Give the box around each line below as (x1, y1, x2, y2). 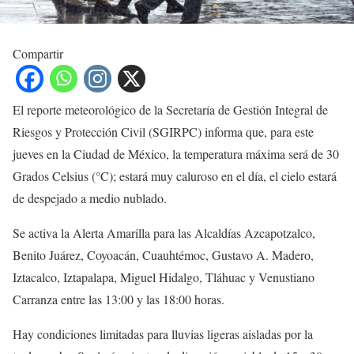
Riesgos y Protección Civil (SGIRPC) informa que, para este (13, 123, 314, 140)
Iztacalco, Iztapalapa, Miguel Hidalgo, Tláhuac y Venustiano (13, 269, 314, 285)
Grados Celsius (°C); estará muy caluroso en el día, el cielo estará (13, 168, 337, 184)
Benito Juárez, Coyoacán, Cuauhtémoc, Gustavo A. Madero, (13, 247, 314, 263)
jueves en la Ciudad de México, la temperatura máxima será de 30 (13, 145, 339, 162)
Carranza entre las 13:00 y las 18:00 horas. (13, 291, 224, 307)
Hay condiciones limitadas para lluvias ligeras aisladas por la (13, 326, 313, 342)
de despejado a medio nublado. (13, 190, 167, 206)
